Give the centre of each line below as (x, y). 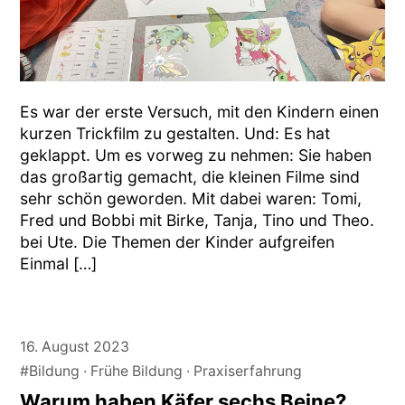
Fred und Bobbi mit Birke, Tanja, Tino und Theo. (198, 220)
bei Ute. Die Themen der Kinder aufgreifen (178, 241)
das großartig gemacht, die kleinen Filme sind (190, 176)
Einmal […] (59, 263)
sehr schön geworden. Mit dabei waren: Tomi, (191, 198)
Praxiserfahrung (248, 372)
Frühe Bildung (137, 372)
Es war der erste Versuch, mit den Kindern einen (200, 111)
